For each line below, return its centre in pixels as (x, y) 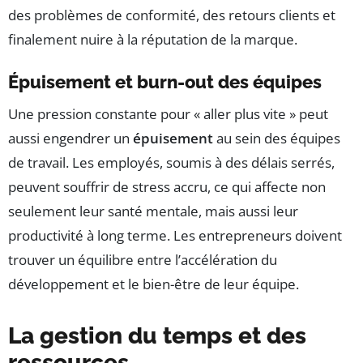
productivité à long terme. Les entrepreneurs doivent (175, 236)
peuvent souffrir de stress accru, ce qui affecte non (167, 187)
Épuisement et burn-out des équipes (165, 82)
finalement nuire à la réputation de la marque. (153, 40)
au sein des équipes (277, 139)
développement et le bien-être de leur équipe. (154, 284)
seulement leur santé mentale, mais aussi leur (153, 211)
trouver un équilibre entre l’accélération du (143, 260)
